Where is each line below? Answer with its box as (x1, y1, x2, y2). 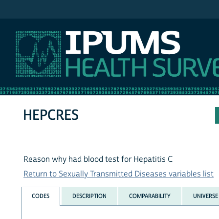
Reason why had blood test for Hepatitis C (23, 154, 173, 165)
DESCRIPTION (72, 192, 107, 200)
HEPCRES (23, 106, 79, 125)
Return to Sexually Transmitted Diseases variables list (23, 169, 214, 179)
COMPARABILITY (129, 192, 171, 200)
